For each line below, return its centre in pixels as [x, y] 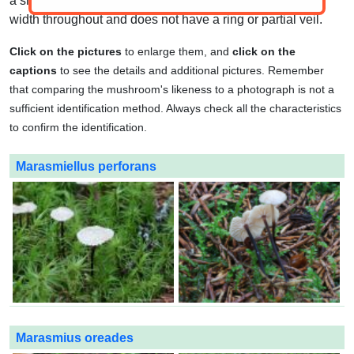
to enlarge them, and [177, 51]
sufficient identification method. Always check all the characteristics [175, 108]
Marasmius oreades [75, 338]
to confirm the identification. [78, 127]
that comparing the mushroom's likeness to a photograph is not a [172, 89]
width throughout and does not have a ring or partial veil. [166, 19]
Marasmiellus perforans [86, 166]
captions [33, 70]
